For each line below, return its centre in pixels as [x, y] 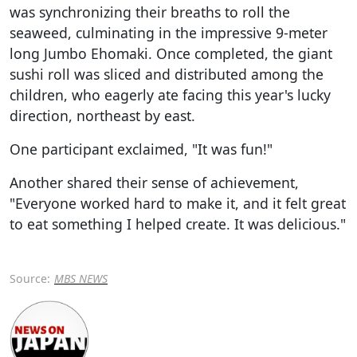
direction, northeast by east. [102, 115]
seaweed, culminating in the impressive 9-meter [169, 32]
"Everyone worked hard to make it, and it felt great [178, 203]
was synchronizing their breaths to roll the [150, 12]
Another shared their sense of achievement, [154, 182]
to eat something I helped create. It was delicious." [178, 224]
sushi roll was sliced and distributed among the [167, 74]
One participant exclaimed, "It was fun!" [141, 149]
